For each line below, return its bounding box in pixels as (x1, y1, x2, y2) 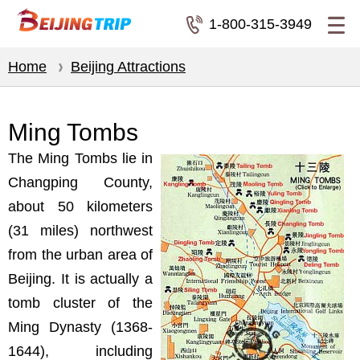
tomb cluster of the (8, 295, 153, 311)
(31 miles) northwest (8, 223, 153, 239)
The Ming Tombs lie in (8, 150, 153, 166)
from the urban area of (8, 247, 153, 263)
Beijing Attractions (71, 59, 186, 75)
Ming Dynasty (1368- (8, 319, 153, 335)
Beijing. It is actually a (8, 271, 153, 287)
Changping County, (8, 174, 153, 190)
